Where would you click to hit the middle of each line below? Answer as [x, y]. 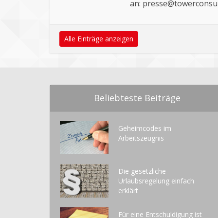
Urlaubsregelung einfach [156, 181]
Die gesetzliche [142, 171]
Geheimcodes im [145, 128]
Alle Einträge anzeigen [99, 38]
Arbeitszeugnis [141, 138]
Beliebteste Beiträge [137, 98]
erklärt [128, 191]
